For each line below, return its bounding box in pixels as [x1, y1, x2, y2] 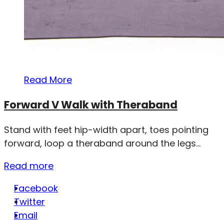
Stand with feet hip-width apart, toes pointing [4, 123, 208, 136]
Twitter [14, 195, 45, 208]
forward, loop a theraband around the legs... [4, 136, 200, 149]
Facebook [14, 181, 58, 194]
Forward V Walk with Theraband [4, 97, 177, 112]
